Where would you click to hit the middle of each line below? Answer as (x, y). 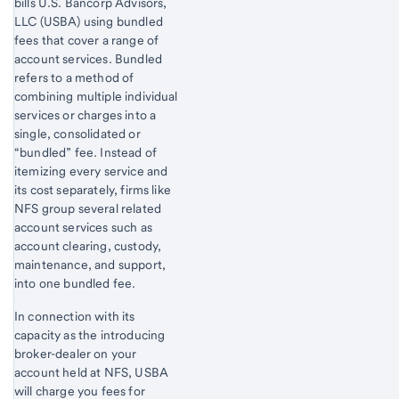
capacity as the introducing (90, 334)
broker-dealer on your (76, 353)
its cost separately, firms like (93, 189)
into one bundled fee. (75, 283)
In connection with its (75, 316)
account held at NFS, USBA (92, 372)
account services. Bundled (89, 58)
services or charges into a (85, 114)
